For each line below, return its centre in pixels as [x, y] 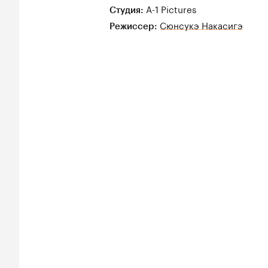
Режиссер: [133, 26]
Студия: [128, 10]
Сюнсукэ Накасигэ [201, 24]
